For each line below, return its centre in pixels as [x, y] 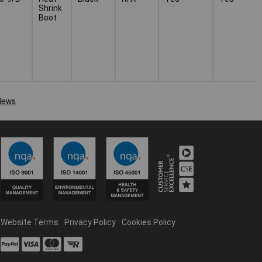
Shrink [50, 8]
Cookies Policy [148, 222]
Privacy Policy [90, 222]
